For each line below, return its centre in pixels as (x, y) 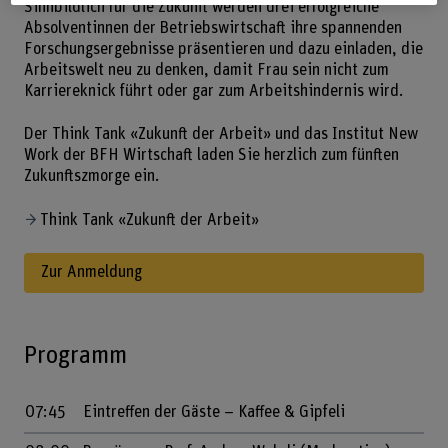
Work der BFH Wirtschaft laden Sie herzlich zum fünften (211, 154)
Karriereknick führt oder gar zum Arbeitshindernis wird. (213, 90)
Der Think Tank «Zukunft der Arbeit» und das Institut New (220, 133)
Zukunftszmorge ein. (91, 175)
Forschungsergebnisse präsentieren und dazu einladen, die (223, 48)
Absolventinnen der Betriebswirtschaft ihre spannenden (212, 27)
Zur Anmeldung (91, 272)
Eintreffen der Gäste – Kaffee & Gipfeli (215, 412)
